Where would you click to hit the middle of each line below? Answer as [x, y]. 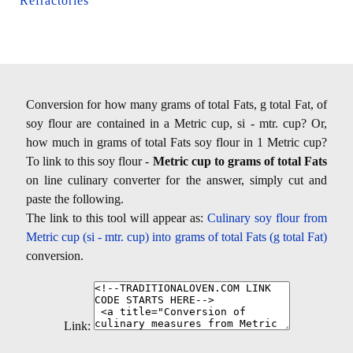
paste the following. [75, 199]
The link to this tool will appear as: [117, 217]
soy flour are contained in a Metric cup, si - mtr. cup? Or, [176, 123]
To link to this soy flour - [89, 161]
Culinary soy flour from [267, 217]
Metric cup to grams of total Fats [240, 161]
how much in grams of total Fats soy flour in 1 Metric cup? [176, 142]
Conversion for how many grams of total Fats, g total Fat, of [176, 104]
